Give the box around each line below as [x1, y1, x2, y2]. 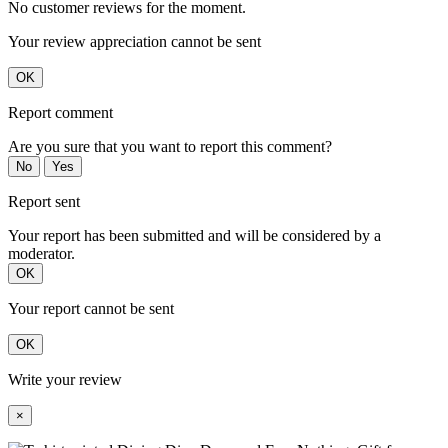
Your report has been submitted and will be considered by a [8, 227, 381, 245]
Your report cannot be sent [8, 300, 174, 318]
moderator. [8, 245, 75, 263]
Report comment [8, 104, 113, 122]
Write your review [8, 371, 122, 389]
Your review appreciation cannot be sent [8, 33, 261, 51]
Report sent [8, 193, 80, 211]
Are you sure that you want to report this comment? [8, 138, 332, 156]
